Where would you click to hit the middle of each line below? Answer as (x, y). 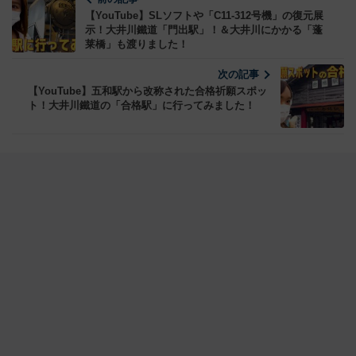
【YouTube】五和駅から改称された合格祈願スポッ (147, 91)
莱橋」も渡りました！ (137, 44)
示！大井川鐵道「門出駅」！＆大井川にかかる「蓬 (204, 30)
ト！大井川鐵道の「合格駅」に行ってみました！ (141, 106)
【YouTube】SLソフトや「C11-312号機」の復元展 (204, 16)
